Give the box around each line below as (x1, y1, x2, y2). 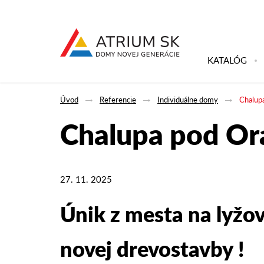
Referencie (100, 94, 136, 105)
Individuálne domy (157, 94, 218, 105)
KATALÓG (207, 54, 247, 66)
